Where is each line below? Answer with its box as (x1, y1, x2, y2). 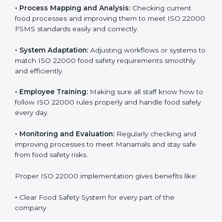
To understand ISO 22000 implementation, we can (15, 29, 186, 38)
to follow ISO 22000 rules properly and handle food (15, 156, 189, 164)
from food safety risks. (15, 208, 88, 217)
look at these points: (15, 40, 83, 48)
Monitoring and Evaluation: (19, 187, 114, 196)
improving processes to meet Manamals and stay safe (15, 198, 196, 206)
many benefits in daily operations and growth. (15, 8, 168, 16)
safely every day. (15, 166, 69, 174)
